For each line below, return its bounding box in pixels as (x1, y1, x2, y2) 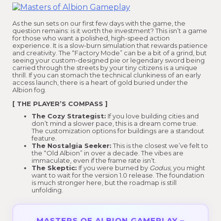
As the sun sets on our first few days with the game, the (12, 19, 185, 28)
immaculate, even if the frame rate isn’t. (32, 156, 156, 165)
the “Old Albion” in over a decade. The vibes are (32, 149, 184, 157)
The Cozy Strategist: (32, 112, 106, 120)
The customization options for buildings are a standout (32, 127, 204, 135)
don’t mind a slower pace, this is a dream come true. (32, 119, 198, 128)
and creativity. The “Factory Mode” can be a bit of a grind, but (12, 49, 207, 57)
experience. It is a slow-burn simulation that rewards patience (12, 41, 208, 50)
